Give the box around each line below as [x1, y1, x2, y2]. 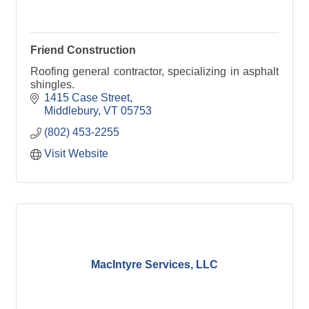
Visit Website [44, 148, 108, 160]
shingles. [30, 79, 74, 91]
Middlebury [44, 105, 98, 117]
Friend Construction [30, 44, 136, 57]
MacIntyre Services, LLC [91, 258, 218, 270]
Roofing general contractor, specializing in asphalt [30, 66, 279, 78]
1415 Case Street [44, 92, 130, 104]
